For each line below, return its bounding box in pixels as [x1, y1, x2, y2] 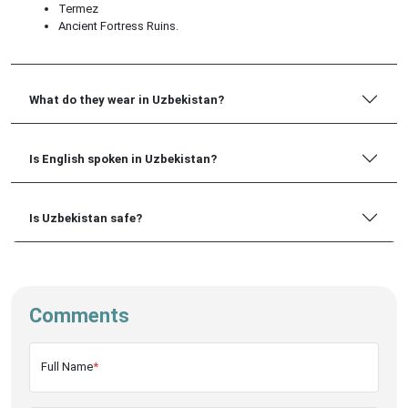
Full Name [41, 360, 93, 374]
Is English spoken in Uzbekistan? [29, 151, 217, 166]
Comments [29, 304, 129, 328]
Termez [58, 2, 98, 16]
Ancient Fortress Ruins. [58, 19, 178, 34]
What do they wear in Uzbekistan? [29, 92, 224, 107]
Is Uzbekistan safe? [29, 210, 142, 225]
